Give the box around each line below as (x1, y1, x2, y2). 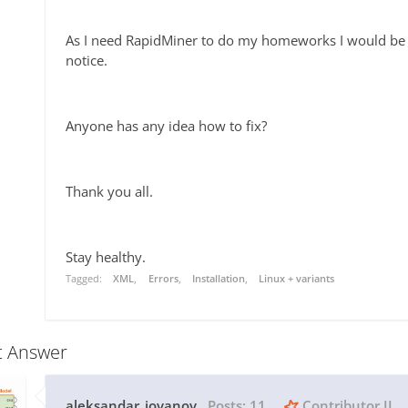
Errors (148, 271, 178, 286)
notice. (66, 51, 107, 70)
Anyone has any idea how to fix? (66, 117, 267, 136)
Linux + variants (259, 271, 335, 286)
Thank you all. (66, 182, 153, 201)
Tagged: (66, 271, 105, 286)
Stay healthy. (66, 248, 146, 267)
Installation (192, 271, 246, 286)
